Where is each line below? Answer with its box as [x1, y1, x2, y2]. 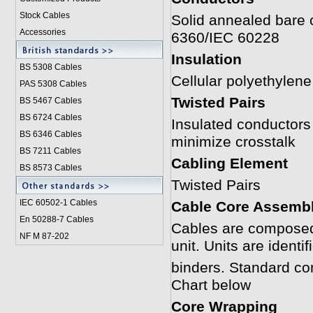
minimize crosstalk [170, 133, 296, 150]
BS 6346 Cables [19, 129, 82, 139]
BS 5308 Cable [19, 62, 78, 72]
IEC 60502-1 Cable [19, 198, 93, 208]
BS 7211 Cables [19, 146, 81, 156]
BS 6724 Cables [19, 112, 82, 122]
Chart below [170, 277, 251, 293]
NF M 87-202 [19, 231, 69, 241]
